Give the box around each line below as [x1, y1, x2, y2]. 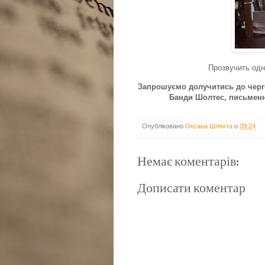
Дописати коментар [137, 180, 245, 196]
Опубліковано [142, 122, 185, 130]
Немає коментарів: [137, 154, 239, 169]
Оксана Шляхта [185, 122, 232, 130]
